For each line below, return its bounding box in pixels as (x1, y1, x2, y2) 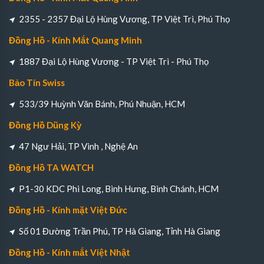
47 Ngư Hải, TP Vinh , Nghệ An (19, 141, 138, 152)
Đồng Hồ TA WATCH (9, 162, 94, 173)
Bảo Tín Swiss (9, 77, 65, 88)
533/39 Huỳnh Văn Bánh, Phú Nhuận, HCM (19, 98, 185, 110)
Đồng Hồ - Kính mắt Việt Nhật (9, 247, 130, 258)
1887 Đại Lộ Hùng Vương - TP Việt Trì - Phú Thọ (19, 56, 209, 67)
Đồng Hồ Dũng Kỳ (9, 120, 81, 131)
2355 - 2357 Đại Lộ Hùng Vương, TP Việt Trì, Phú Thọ (19, 14, 230, 25)
